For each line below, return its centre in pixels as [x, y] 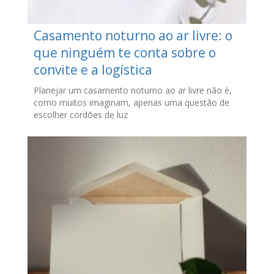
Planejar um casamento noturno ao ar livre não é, [132, 91]
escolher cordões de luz [80, 115]
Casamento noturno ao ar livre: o [133, 36]
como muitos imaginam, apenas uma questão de [131, 103]
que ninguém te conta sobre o [124, 53]
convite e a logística [93, 70]
